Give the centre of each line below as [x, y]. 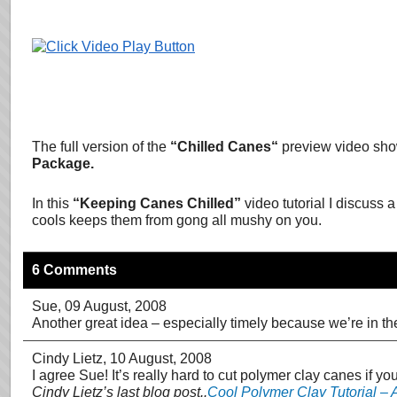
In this [52, 203]
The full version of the [101, 147]
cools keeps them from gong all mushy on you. [177, 220]
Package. [63, 163]
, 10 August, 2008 [157, 358]
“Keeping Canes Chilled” [159, 203]
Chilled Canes [224, 147]
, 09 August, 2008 [112, 306]
